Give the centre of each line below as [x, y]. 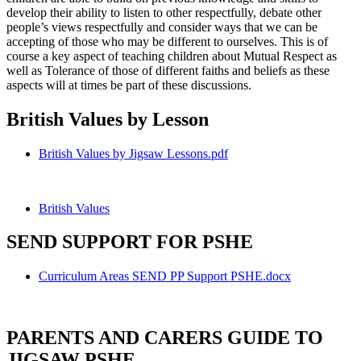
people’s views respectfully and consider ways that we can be [162, 27]
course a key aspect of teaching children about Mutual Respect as [172, 56]
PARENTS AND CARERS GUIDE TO [165, 338]
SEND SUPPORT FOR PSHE [130, 242]
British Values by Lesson [108, 119]
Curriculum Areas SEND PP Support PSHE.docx [165, 276]
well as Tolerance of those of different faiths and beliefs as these [168, 70]
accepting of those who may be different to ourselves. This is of [167, 41]
